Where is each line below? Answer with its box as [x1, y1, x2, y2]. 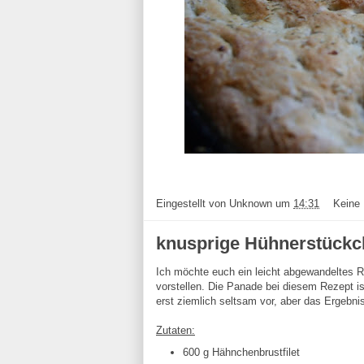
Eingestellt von [156, 197, 229, 210]
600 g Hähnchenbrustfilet [182, 346, 300, 359]
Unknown [229, 197, 275, 210]
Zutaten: [156, 323, 195, 336]
